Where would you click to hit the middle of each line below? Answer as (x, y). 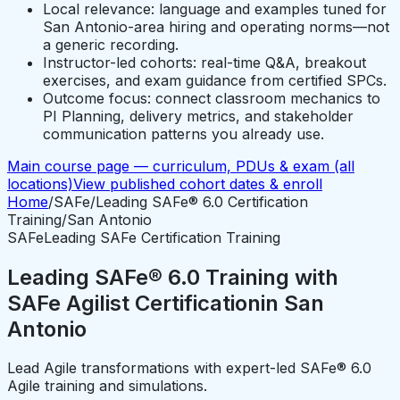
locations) (40, 183)
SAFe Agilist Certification (134, 303)
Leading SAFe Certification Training (162, 237)
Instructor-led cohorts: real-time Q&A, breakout (204, 62)
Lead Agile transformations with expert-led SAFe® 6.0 (189, 368)
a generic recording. (111, 44)
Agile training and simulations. (107, 386)
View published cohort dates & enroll (198, 183)
